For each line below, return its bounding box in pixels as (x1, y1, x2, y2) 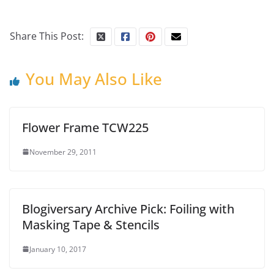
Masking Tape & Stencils (22, 216, 160, 233)
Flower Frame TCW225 (22, 119, 149, 136)
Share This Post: (10, 29, 84, 43)
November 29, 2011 (29, 146, 97, 157)
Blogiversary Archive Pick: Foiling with (22, 200, 234, 217)
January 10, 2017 (29, 243, 86, 254)
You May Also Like (26, 67, 162, 90)
